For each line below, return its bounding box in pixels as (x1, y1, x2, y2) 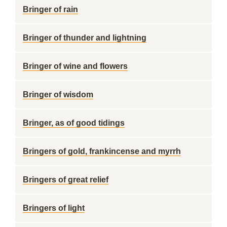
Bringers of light (23, 204, 85, 212)
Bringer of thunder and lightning (23, 33, 146, 42)
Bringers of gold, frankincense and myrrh (23, 147, 181, 156)
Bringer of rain (23, 5, 78, 14)
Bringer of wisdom (23, 90, 93, 99)
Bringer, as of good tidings (23, 119, 125, 127)
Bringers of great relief (23, 175, 108, 184)
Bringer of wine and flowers (23, 62, 128, 70)
